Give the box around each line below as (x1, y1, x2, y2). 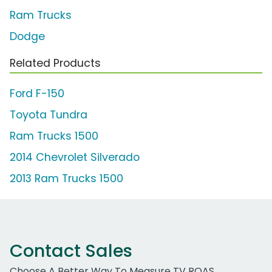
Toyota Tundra (10, 107, 87, 122)
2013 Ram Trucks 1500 (10, 171, 123, 186)
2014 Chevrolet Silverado (10, 149, 140, 165)
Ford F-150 (10, 86, 64, 101)
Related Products (10, 55, 101, 70)
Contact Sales (10, 238, 132, 263)
